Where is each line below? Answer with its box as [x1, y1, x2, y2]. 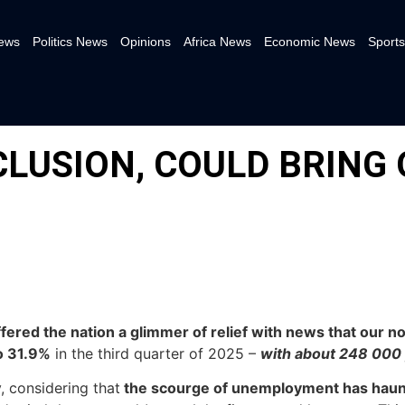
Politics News [32, 34, 108, 50]
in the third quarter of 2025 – [51, 344, 260, 363]
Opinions [119, 34, 171, 50]
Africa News [183, 34, 251, 50]
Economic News [263, 34, 355, 50]
